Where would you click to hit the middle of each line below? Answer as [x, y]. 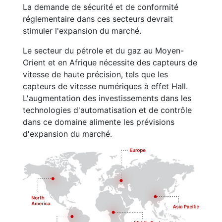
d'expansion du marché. [67, 134]
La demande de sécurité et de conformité [101, 7]
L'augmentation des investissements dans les [107, 98]
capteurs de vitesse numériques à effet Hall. [105, 86]
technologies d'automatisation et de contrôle [107, 110]
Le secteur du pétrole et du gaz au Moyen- [103, 51]
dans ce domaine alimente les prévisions [99, 122]
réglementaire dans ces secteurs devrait [98, 19]
